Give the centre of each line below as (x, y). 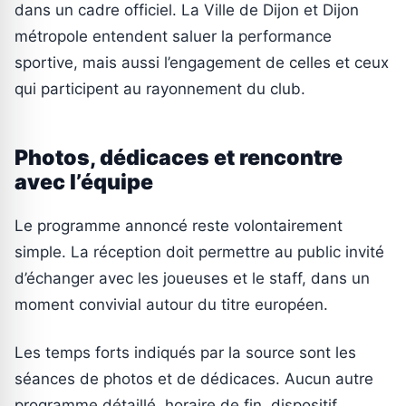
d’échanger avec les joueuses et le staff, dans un (192, 278)
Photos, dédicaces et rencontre (179, 157)
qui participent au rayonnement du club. (160, 88)
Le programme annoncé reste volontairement (179, 225)
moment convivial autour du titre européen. (171, 304)
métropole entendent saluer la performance (173, 36)
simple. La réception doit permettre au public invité (199, 251)
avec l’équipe (84, 182)
